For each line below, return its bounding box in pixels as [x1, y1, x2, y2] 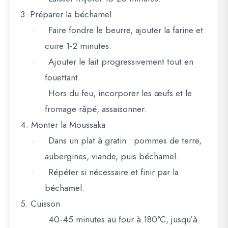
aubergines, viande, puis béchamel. [45, 150, 179, 163]
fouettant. [45, 71, 80, 84]
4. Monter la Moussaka [20, 118, 105, 131]
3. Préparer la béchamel [20, 8, 111, 21]
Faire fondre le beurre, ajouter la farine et [48, 23, 203, 37]
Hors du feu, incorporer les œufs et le [48, 87, 192, 100]
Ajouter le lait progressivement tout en [48, 55, 193, 68]
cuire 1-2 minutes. [45, 39, 111, 52]
